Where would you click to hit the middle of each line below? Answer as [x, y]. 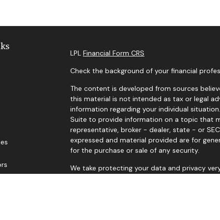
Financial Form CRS [113, 53]
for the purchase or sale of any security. [135, 150]
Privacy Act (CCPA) [100, 178]
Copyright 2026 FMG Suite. [114, 206]
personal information [104, 188]
